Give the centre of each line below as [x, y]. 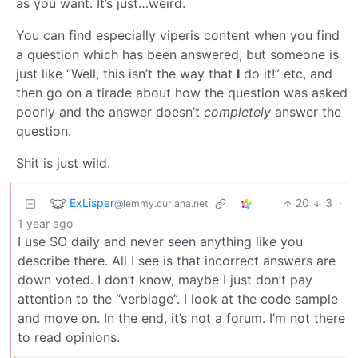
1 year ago [45, 224]
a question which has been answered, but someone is [177, 55]
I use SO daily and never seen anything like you [160, 242]
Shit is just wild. [63, 163]
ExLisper [92, 202]
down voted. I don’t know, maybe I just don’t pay [165, 280]
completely [237, 112]
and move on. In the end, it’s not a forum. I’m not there [181, 318]
